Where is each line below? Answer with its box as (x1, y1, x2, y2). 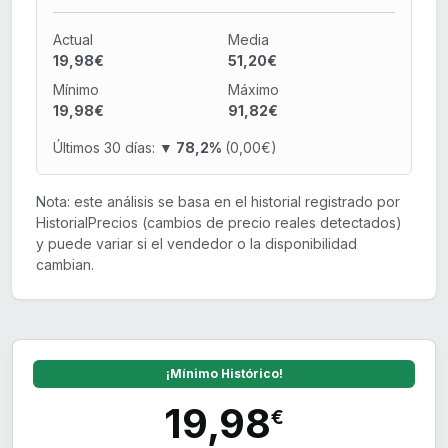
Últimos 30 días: (53, 139, 155, 157)
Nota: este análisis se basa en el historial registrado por (36, 193, 400, 211)
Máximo (228, 81, 279, 99)
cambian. (36, 256, 94, 274)
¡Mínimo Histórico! (165, 366, 283, 382)
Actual (53, 31, 93, 49)
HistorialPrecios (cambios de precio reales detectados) (36, 214, 402, 232)
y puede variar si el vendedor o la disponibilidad (36, 235, 357, 253)
